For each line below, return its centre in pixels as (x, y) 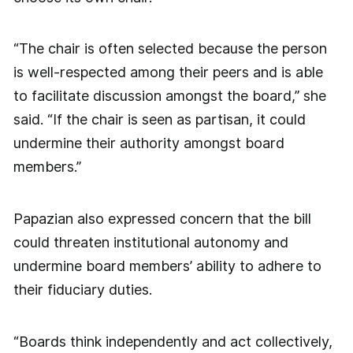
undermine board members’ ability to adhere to (167, 266)
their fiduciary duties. (82, 290)
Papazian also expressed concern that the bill (162, 219)
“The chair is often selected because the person (170, 49)
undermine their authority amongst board (149, 143)
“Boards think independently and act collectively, (173, 341)
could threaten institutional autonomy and (150, 243)
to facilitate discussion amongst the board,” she (169, 96)
